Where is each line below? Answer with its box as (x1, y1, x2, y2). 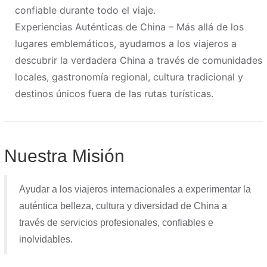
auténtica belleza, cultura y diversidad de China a (19, 201, 227, 211)
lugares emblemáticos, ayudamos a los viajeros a (15, 38, 237, 49)
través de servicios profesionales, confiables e (19, 218, 213, 228)
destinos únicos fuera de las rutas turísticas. (15, 88, 213, 100)
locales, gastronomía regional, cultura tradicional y (15, 71, 243, 83)
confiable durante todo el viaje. (15, 4, 156, 16)
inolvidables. (19, 234, 73, 244)
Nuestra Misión (4, 146, 125, 166)
